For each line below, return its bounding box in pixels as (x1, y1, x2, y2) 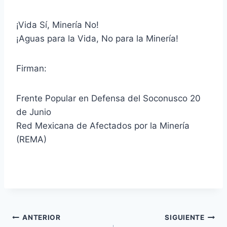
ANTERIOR (22, 213, 61, 221)
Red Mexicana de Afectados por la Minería (16, 121, 190, 131)
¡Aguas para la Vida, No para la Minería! (16, 33, 178, 44)
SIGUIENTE (165, 213, 205, 221)
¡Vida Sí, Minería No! (16, 20, 99, 30)
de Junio (16, 107, 51, 118)
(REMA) (16, 134, 47, 145)
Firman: (16, 63, 47, 74)
